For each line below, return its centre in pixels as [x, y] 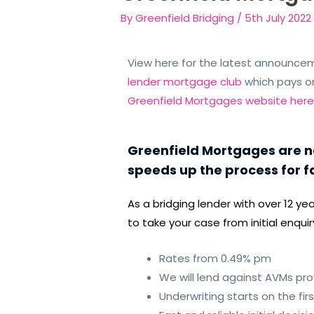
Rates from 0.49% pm [216, 258]
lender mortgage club [185, 82]
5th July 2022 [278, 18]
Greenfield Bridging [185, 18]
